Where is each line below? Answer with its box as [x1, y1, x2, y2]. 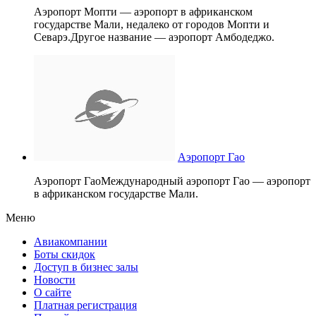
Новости [34, 273, 75, 286]
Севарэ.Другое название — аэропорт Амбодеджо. [34, 30, 274, 43]
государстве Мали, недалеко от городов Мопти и [34, 18, 269, 30]
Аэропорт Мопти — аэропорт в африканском [34, 5, 253, 18]
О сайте [34, 286, 71, 298]
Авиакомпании [34, 235, 107, 248]
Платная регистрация [34, 298, 137, 311]
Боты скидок [34, 248, 95, 260]
